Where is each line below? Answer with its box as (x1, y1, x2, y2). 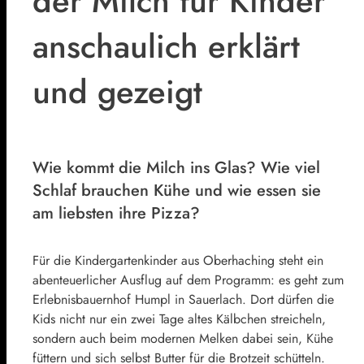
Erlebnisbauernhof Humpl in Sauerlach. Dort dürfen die (32, 290, 334, 310)
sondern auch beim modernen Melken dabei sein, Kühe (32, 329, 333, 349)
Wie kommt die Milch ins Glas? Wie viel (32, 155, 320, 180)
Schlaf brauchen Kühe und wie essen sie (32, 178, 321, 202)
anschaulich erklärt (32, 23, 300, 71)
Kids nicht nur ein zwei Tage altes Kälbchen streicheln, (32, 310, 326, 329)
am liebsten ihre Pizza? (32, 201, 200, 225)
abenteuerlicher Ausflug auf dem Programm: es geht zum (32, 271, 344, 290)
